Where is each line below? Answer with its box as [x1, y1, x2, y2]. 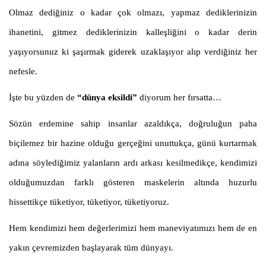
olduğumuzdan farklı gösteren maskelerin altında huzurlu [9, 178, 257, 188]
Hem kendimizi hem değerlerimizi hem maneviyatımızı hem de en [9, 223, 257, 233]
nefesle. [9, 66, 37, 77]
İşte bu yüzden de [9, 93, 77, 103]
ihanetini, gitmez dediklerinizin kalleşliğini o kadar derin [9, 27, 257, 37]
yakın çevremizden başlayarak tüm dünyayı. [9, 243, 173, 253]
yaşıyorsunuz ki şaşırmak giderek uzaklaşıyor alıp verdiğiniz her [9, 47, 257, 57]
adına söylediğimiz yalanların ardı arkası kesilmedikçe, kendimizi [9, 158, 257, 168]
